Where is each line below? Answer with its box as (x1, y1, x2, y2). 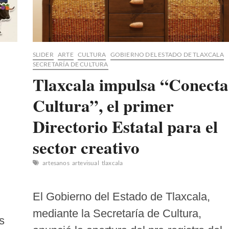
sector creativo (32, 135, 140, 160)
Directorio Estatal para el (32, 114, 218, 139)
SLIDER (32, 51, 54, 59)
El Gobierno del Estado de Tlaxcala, (32, 190, 210, 203)
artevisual (72, 159, 99, 167)
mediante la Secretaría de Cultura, (32, 207, 201, 220)
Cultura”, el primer (32, 93, 174, 118)
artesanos (42, 159, 70, 167)
